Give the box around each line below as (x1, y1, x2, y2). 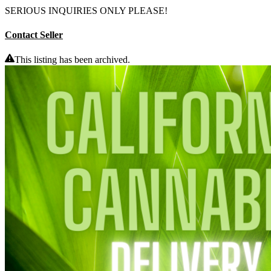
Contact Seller (5, 29, 63, 40)
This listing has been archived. (15, 54, 130, 65)
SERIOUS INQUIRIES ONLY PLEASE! (5, 5, 168, 16)
